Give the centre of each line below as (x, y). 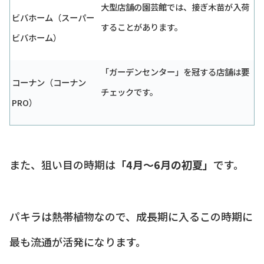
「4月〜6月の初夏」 (164, 164)
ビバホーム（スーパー (53, 17)
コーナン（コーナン (49, 82)
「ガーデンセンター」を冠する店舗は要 (175, 71)
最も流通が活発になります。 (78, 241)
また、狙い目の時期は (62, 164)
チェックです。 (129, 91)
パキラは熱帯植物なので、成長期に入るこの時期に (131, 216)
